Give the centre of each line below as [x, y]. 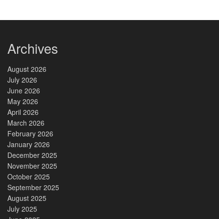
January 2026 [29, 144]
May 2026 [23, 101]
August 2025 [27, 198]
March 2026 [26, 123]
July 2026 [22, 80]
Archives [33, 48]
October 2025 [29, 177]
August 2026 [27, 69]
